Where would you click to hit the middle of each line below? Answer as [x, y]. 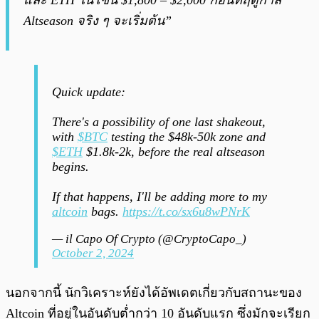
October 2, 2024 [93, 253]
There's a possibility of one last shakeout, [159, 122]
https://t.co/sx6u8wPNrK [186, 212]
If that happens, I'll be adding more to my [159, 197]
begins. [70, 167]
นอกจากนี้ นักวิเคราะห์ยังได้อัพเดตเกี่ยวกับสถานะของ [154, 293]
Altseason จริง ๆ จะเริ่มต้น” [98, 21]
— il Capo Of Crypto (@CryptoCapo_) [149, 239]
